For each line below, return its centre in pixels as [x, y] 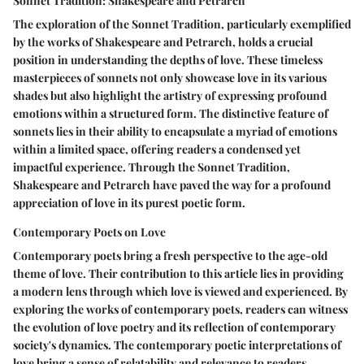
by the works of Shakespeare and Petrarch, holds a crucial [163, 42]
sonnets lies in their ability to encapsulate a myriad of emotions [175, 131]
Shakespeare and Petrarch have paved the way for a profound [172, 185]
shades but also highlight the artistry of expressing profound [170, 95]
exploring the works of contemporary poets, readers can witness [180, 309]
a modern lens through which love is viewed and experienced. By [180, 291]
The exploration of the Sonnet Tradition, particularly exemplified [182, 24]
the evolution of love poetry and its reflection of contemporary [174, 327]
